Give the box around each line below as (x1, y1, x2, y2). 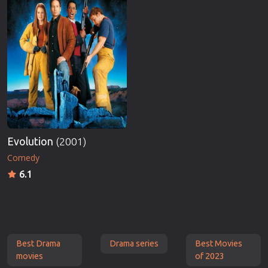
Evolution (7, 135, 56, 147)
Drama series (109, 238, 159, 248)
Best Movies (194, 238, 242, 248)
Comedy (7, 151, 39, 163)
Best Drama (16, 238, 60, 248)
